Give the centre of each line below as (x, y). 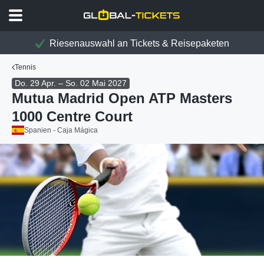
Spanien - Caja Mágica (61, 130)
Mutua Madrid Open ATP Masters (122, 98)
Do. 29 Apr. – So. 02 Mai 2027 (71, 83)
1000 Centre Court (72, 116)
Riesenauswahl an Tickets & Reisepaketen (138, 43)
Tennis (25, 67)
